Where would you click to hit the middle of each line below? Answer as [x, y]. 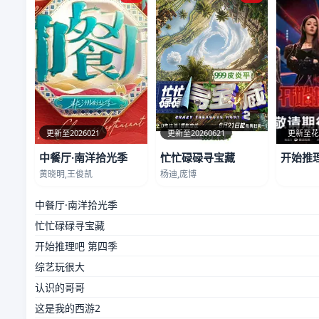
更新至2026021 [73, 132]
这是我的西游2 [68, 308]
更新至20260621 [196, 132]
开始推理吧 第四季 [76, 246]
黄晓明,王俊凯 [66, 174]
